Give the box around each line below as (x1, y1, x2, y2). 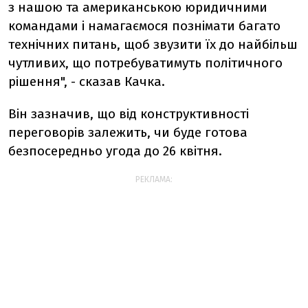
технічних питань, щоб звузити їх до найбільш (8, 36, 298, 53)
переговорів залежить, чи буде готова (8, 124, 247, 141)
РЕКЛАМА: (135, 175, 173, 185)
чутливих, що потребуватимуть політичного (8, 55, 283, 71)
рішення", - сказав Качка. (8, 74, 165, 90)
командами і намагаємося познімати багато (8, 18, 280, 34)
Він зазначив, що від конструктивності (8, 106, 249, 122)
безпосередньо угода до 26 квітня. (8, 143, 222, 159)
